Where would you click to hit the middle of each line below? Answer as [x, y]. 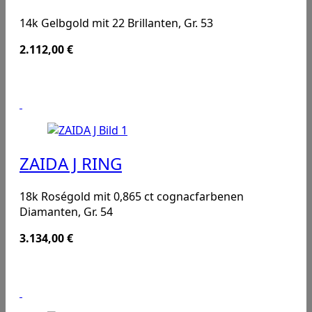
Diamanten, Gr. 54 [66, 211]
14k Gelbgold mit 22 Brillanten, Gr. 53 [116, 23]
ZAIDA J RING [71, 163]
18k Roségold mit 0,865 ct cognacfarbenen [132, 196]
